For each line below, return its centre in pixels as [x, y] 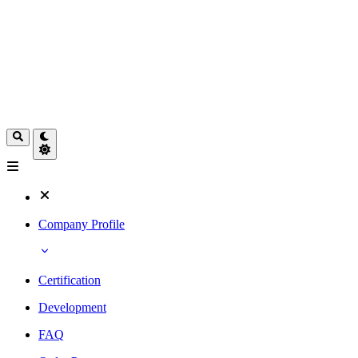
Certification [70, 280]
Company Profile [82, 224]
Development [72, 307]
